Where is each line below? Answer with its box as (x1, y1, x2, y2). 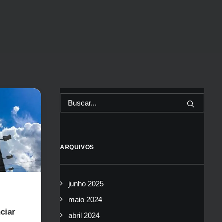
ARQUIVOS (60, 144, 94, 151)
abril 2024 (68, 211, 100, 220)
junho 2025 (68, 179, 104, 188)
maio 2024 (68, 195, 102, 204)
